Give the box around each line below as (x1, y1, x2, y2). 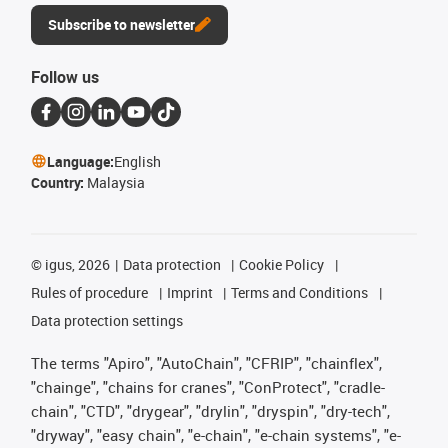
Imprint (166, 282, 213, 302)
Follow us (31, 65, 99, 88)
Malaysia (87, 172, 145, 192)
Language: (47, 151, 114, 171)
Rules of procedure (31, 282, 148, 302)
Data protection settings (31, 310, 183, 330)
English (114, 151, 161, 171)
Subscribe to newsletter (48, 14, 195, 34)
